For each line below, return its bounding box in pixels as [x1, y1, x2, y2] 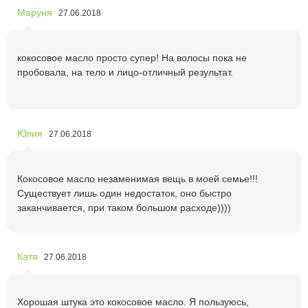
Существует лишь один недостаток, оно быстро [17, 187, 232, 199]
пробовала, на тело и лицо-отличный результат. [17, 66, 233, 78]
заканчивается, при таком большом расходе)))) [17, 201, 231, 213]
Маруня [17, 6, 52, 18]
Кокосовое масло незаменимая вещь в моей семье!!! [17, 173, 258, 184]
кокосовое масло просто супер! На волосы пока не [17, 52, 247, 63]
